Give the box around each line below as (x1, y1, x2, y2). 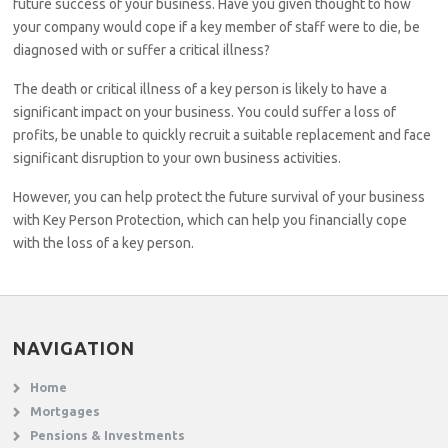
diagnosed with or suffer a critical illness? (13, 42, 271, 58)
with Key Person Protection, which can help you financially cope (13, 212, 408, 228)
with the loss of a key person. (13, 235, 195, 251)
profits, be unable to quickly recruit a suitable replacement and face (13, 127, 432, 143)
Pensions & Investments (30, 428, 186, 442)
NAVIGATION (13, 338, 136, 358)
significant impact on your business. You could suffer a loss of (13, 104, 397, 120)
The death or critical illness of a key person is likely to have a (13, 81, 388, 97)
